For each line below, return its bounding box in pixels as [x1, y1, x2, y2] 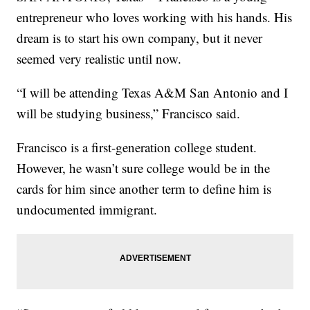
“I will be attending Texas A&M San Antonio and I [17, 84, 289, 102]
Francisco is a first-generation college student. [17, 138, 257, 156]
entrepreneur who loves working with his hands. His [17, 8, 293, 26]
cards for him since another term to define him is [17, 180, 272, 198]
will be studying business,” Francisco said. [17, 104, 241, 122]
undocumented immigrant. [17, 201, 158, 219]
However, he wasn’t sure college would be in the [17, 159, 271, 177]
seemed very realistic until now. [17, 50, 182, 68]
